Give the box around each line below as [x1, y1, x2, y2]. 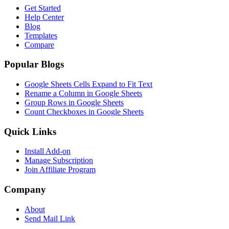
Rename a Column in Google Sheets [25, 88, 142, 98]
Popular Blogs [4, 59, 64, 70]
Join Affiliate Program [25, 165, 96, 174]
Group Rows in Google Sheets [25, 98, 124, 107]
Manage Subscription [25, 156, 93, 165]
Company [4, 184, 46, 195]
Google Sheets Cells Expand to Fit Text [25, 79, 152, 88]
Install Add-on [25, 147, 71, 156]
